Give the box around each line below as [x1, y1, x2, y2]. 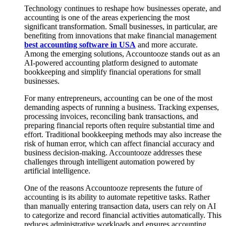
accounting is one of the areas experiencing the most [24, 13, 190, 22]
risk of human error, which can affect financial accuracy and [24, 139, 214, 148]
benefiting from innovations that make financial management [24, 31, 216, 40]
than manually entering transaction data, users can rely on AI [24, 201, 216, 210]
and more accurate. [136, 40, 198, 49]
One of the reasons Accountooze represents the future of [24, 183, 202, 192]
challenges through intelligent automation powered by [24, 157, 195, 166]
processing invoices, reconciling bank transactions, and [24, 111, 198, 121]
